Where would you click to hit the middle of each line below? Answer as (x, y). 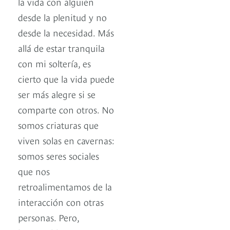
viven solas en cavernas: (66, 140)
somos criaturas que (58, 125)
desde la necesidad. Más (66, 32)
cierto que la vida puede (66, 79)
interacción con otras (61, 202)
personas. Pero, (49, 217)
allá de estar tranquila (61, 48)
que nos (34, 171)
